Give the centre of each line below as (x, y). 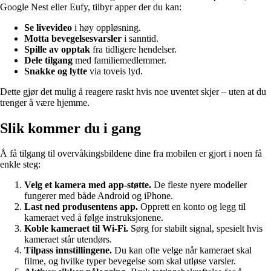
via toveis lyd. (115, 71)
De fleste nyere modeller (199, 185)
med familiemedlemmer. (119, 60)
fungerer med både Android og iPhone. (99, 196)
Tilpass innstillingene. (68, 250)
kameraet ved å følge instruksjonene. (94, 218)
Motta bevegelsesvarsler (73, 38)
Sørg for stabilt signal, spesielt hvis (195, 229)
